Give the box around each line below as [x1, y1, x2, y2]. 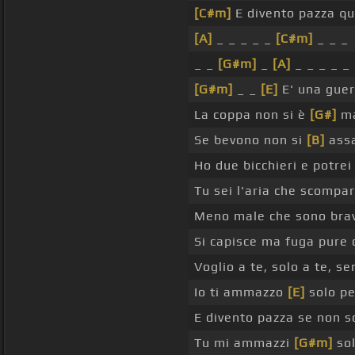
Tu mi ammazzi [193, 335, 294, 351]
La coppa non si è [193, 107, 310, 123]
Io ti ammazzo [193, 284, 288, 300]
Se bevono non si [193, 132, 307, 148]
